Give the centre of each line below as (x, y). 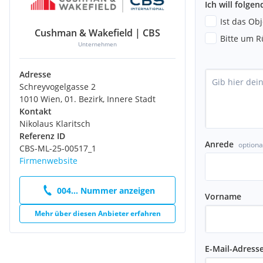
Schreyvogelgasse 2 (58, 87)
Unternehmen (97, 44)
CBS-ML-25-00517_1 (58, 149)
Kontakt (36, 112)
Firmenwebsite (48, 161)
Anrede (219, 144)
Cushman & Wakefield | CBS (97, 33)
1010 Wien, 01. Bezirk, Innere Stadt (87, 99)
